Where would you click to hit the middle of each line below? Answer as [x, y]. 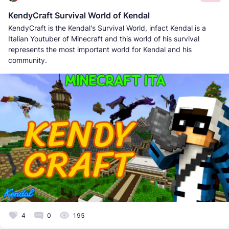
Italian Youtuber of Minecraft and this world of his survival [104, 38]
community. [28, 60]
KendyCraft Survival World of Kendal [79, 15]
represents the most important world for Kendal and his [100, 49]
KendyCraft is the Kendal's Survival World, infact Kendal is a [107, 28]
